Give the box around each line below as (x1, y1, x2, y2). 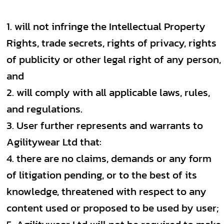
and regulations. (6, 101, 82, 116)
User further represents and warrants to (16, 117, 203, 133)
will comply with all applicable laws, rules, (16, 84, 210, 100)
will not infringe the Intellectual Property (14, 18, 205, 34)
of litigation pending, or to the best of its (6, 167, 197, 182)
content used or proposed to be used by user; (6, 200, 218, 215)
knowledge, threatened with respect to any (6, 183, 206, 199)
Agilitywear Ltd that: (6, 134, 101, 149)
